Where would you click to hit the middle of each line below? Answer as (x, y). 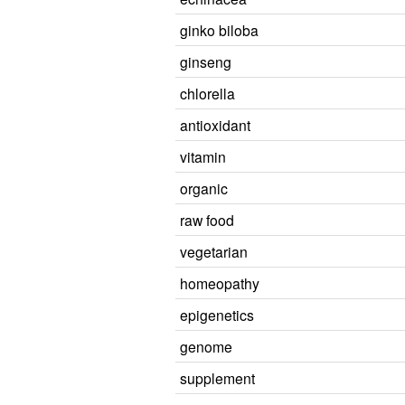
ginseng (206, 61)
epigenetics (217, 315)
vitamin (203, 156)
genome (206, 346)
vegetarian (214, 251)
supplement (217, 378)
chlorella (207, 93)
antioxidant (215, 125)
